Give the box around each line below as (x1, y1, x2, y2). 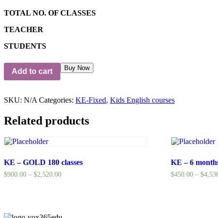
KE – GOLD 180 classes (4, 158, 83, 167)
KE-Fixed (75, 95, 106, 104)
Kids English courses (110, 95, 175, 104)
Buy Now (64, 64, 90, 72)
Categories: (39, 95, 75, 104)
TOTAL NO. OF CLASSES (4, 8, 96, 17)
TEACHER (4, 25, 43, 34)
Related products (4, 114, 89, 127)
